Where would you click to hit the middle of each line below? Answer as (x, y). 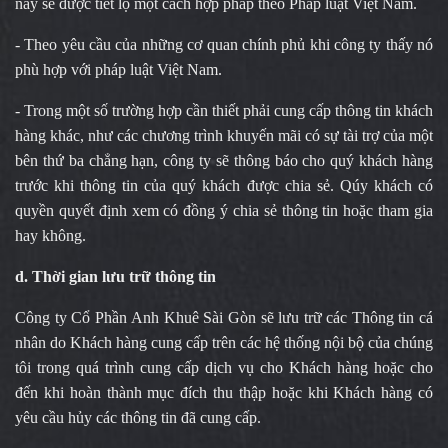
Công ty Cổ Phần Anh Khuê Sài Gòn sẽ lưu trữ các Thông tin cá (224, 317)
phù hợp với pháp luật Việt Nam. (122, 69)
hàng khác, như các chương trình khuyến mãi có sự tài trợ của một (224, 135)
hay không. (52, 235)
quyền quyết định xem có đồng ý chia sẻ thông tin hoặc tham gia (224, 210)
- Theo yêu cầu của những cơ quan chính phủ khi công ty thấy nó (224, 44)
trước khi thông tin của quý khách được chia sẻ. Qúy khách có (224, 185)
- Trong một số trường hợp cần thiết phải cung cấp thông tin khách (224, 110)
